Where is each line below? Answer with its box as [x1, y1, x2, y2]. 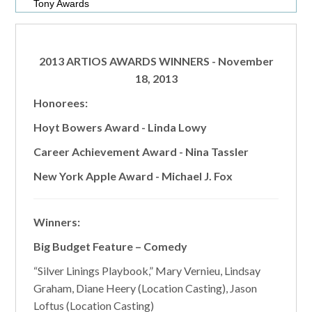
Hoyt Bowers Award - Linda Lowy [33, 120, 208, 134]
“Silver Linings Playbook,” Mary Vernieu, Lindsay [33, 264, 261, 277]
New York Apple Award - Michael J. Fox [33, 169, 233, 182]
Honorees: [33, 96, 88, 109]
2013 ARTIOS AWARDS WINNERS [38, 54, 210, 68]
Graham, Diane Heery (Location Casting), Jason [33, 281, 258, 295]
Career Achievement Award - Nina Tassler [33, 145, 249, 158]
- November [209, 54, 274, 68]
